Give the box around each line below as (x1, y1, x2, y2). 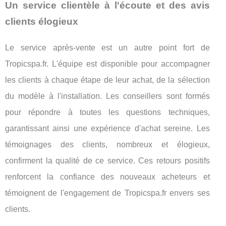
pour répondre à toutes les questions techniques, (5, 107, 210, 117)
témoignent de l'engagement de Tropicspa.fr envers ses (5, 188, 210, 197)
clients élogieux (5, 16, 78, 27)
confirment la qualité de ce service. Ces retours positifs (5, 156, 210, 165)
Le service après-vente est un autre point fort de (5, 43, 210, 52)
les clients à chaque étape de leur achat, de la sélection (5, 75, 210, 84)
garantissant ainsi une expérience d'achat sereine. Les (5, 124, 210, 133)
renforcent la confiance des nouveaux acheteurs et (5, 172, 210, 181)
